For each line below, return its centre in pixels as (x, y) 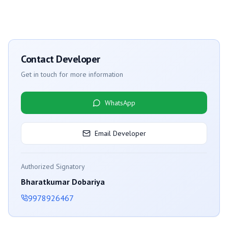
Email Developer (120, 134)
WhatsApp (120, 103)
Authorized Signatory (53, 167)
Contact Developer (61, 59)
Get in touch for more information (72, 75)
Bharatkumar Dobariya (63, 182)
